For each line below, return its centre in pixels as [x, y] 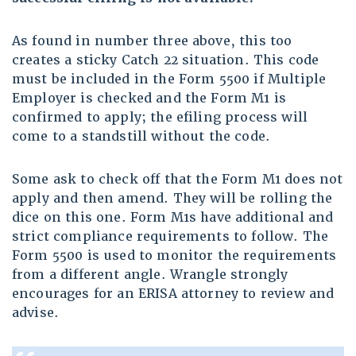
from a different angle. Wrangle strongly [150, 275]
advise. [36, 313]
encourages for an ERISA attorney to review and [173, 294]
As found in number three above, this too [152, 41]
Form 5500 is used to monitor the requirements [174, 256]
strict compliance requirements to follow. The [170, 237]
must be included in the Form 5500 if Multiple [169, 79]
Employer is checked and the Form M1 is [149, 99]
